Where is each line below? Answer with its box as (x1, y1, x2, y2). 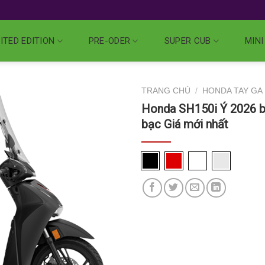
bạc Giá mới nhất (141, 117, 228, 131)
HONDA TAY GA (202, 86, 263, 95)
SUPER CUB (164, 35, 211, 46)
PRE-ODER (88, 35, 131, 46)
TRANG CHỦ (141, 86, 190, 95)
